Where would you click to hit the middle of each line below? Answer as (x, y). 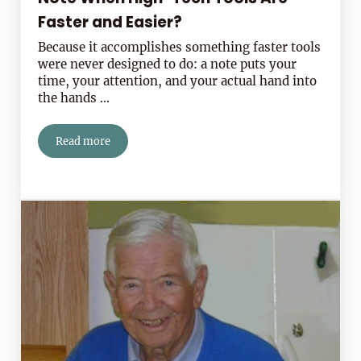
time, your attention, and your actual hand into (178, 81)
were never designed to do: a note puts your (168, 64)
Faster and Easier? (110, 23)
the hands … (74, 98)
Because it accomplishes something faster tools (180, 48)
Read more (83, 141)
